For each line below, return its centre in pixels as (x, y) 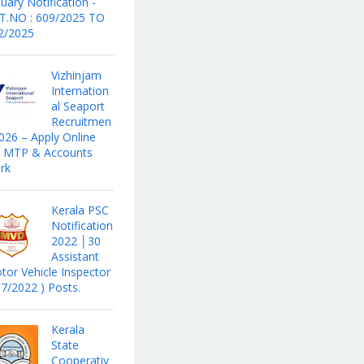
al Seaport (78, 106)
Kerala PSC (80, 210)
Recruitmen (81, 121)
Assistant (75, 256)
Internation (80, 91)
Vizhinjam (76, 75)
